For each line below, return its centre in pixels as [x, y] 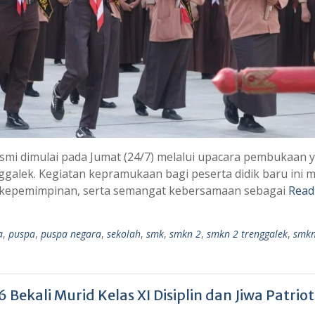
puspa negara [71, 233]
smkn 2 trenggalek [247, 233]
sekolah [124, 233]
